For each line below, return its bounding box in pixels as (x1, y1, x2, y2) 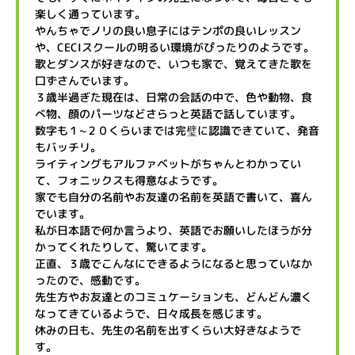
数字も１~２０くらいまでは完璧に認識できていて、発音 (35, 123, 319, 138)
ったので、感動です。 (35, 273, 146, 288)
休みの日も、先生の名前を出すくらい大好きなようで (35, 323, 301, 338)
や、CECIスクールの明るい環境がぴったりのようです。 (35, 40, 315, 55)
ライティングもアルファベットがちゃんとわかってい (35, 156, 301, 171)
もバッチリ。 (35, 139, 101, 155)
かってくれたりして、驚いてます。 (35, 239, 212, 254)
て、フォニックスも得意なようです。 (35, 173, 223, 188)
